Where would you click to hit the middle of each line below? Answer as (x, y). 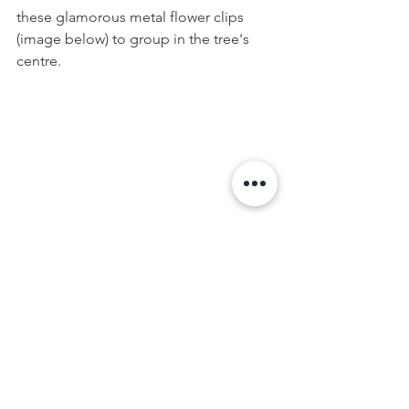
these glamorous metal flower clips (132, 16)
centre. (39, 60)
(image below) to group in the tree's (135, 38)
